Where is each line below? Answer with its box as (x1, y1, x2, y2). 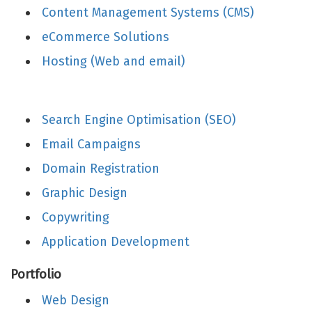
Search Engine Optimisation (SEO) (42, 112, 236, 127)
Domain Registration (42, 161, 159, 176)
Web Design (42, 292, 109, 308)
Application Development (42, 234, 189, 249)
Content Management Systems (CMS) (42, 5, 254, 20)
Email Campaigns (42, 136, 141, 152)
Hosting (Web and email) (42, 54, 185, 69)
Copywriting (42, 210, 109, 225)
